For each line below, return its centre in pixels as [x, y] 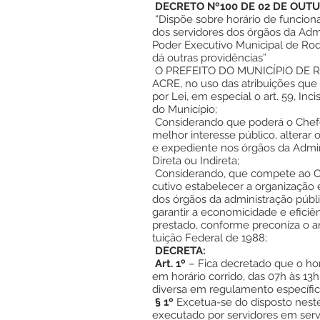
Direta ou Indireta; [196, 161]
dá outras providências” [209, 58]
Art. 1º [169, 264]
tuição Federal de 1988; [210, 238]
